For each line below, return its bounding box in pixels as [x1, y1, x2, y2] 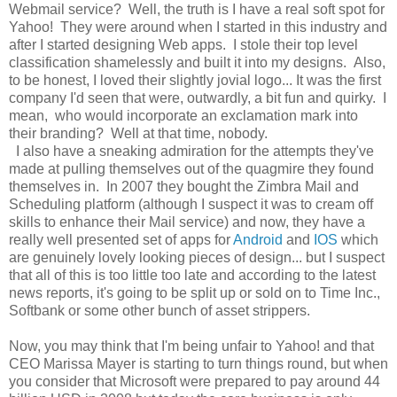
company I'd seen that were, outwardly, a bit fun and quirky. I [9, 90, 386, 105]
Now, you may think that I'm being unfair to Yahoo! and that [9, 338, 374, 354]
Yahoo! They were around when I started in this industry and [9, 19, 387, 35]
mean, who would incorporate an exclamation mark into [9, 107, 358, 123]
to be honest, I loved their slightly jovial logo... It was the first [9, 72, 381, 88]
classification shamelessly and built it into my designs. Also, [9, 54, 385, 70]
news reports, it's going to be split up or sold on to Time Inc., [9, 284, 380, 300]
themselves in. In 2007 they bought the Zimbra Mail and [9, 178, 359, 194]
